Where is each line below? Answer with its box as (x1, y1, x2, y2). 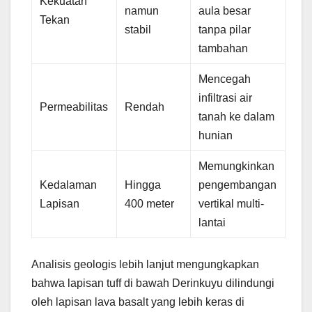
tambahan (198, 42, 249, 54)
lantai (198, 216, 226, 228)
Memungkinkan (198, 159, 275, 172)
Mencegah (198, 72, 251, 85)
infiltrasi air (198, 91, 253, 104)
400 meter (125, 197, 175, 210)
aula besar (198, 4, 251, 17)
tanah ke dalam (198, 110, 275, 123)
